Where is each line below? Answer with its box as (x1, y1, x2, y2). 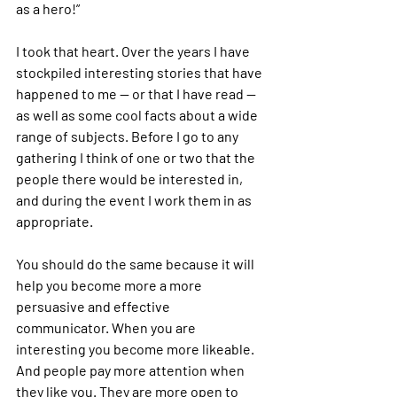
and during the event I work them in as (16, 191, 254, 208)
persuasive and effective (16, 298, 173, 315)
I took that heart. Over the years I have (16, 43, 253, 59)
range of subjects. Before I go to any (16, 128, 241, 144)
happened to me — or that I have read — (16, 85, 259, 102)
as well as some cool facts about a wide (16, 106, 261, 123)
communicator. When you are (16, 319, 198, 336)
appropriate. (16, 213, 93, 230)
